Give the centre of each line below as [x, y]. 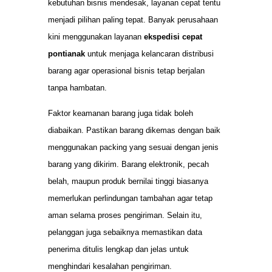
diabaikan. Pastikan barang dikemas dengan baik [134, 131]
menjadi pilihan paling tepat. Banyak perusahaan [133, 19]
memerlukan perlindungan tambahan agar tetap [130, 199]
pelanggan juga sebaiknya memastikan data [125, 233]
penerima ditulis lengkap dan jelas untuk [118, 250]
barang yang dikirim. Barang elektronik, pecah [128, 165]
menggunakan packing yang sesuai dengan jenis [133, 148]
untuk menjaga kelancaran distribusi [149, 53]
